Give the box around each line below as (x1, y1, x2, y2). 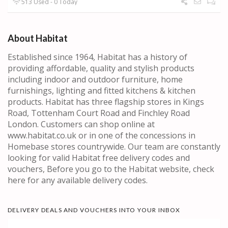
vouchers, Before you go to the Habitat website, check (8, 163, 214, 175)
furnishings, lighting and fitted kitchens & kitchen (8, 85, 195, 97)
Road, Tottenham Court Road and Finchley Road (8, 107, 190, 119)
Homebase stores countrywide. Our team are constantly (8, 141, 220, 153)
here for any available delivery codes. (8, 175, 148, 186)
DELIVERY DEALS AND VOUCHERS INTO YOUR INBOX (8, 206, 181, 214)
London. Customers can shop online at (8, 119, 155, 130)
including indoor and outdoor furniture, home (8, 74, 183, 85)
